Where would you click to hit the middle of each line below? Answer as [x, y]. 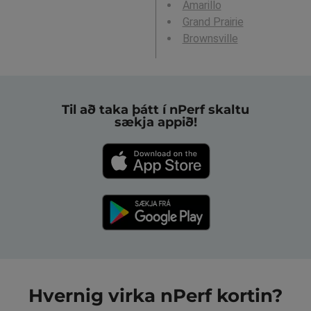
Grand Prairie [213, 22]
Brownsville [210, 38]
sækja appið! [155, 123]
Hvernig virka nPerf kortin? [155, 296]
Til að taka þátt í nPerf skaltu [155, 110]
